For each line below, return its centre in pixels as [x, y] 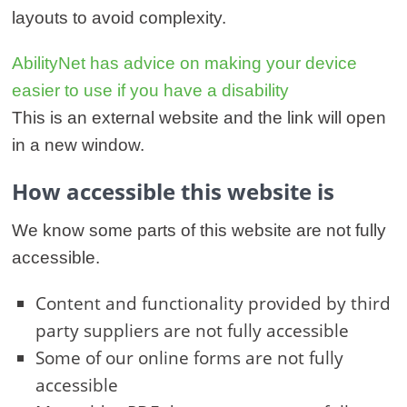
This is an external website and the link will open [199, 118]
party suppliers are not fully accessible [192, 331]
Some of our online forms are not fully [189, 358]
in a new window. [78, 145]
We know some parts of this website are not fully [199, 231]
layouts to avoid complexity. [119, 18]
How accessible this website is [173, 192]
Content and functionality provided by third [213, 304]
